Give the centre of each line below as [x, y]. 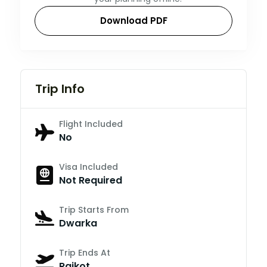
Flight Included [91, 124]
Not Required [91, 180]
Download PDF [133, 20]
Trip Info [60, 89]
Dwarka [78, 223]
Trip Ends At [85, 252]
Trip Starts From [94, 209]
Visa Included [89, 167]
